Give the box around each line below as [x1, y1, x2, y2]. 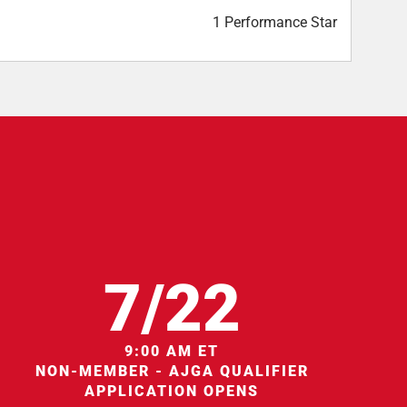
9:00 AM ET [124, 342, 220, 360]
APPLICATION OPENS [84, 382, 260, 400]
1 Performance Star [213, 14, 337, 32]
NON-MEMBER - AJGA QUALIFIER [35, 362, 309, 380]
